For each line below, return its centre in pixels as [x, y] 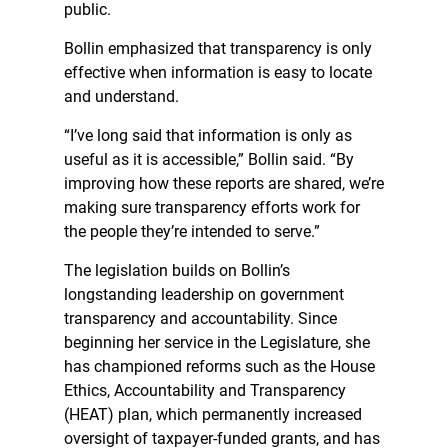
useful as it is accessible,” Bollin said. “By [209, 160]
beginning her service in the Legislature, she [217, 343]
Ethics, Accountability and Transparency [205, 391]
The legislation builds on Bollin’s [177, 271]
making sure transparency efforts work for [212, 208]
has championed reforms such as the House [219, 367]
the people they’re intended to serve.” [192, 232]
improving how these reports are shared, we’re [224, 184]
